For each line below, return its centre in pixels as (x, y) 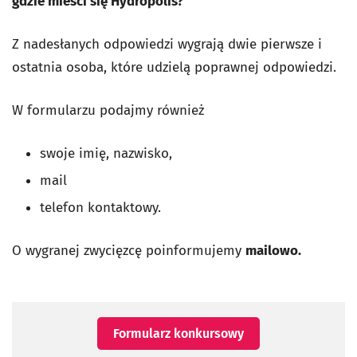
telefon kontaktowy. (100, 208)
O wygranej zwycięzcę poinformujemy (129, 251)
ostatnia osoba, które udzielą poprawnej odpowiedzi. (174, 68)
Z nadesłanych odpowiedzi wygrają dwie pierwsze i (167, 45)
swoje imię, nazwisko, (106, 154)
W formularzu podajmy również (108, 111)
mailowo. (273, 251)
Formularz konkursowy (178, 334)
